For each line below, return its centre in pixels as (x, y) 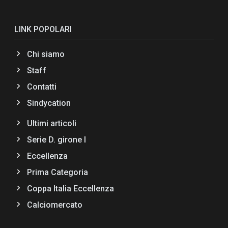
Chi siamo (46, 54)
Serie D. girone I (56, 140)
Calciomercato (54, 205)
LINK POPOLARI (43, 29)
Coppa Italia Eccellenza (70, 189)
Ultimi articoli (51, 123)
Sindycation (49, 103)
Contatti (41, 87)
